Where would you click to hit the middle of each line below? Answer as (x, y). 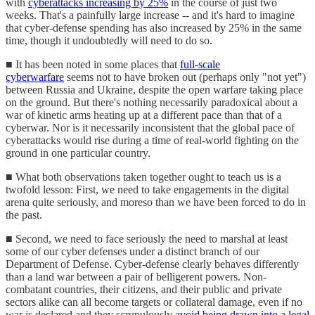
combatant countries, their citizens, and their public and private (144, 289)
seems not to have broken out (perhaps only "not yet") (185, 77)
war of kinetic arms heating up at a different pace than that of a (144, 115)
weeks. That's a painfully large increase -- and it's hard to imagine (150, 15)
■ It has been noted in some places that (93, 64)
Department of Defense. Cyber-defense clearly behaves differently (152, 264)
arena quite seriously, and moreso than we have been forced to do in (156, 202)
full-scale (200, 64)
